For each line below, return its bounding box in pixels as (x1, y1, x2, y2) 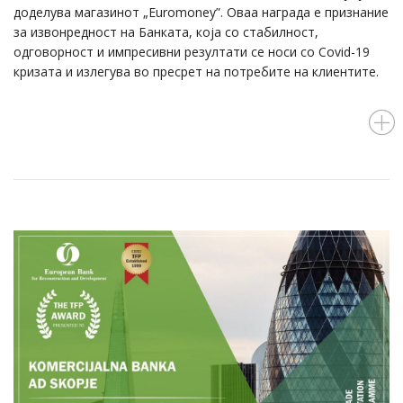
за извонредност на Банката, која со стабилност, (13, 22, 318, 40)
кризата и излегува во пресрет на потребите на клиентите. (13, 62, 379, 80)
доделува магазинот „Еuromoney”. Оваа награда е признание (13, 3, 389, 21)
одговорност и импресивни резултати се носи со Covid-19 (13, 42, 370, 60)
